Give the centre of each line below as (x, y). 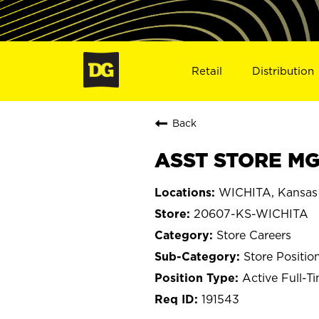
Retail (206, 70)
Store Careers (254, 235)
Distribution (283, 70)
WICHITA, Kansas (268, 192)
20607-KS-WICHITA (251, 213)
